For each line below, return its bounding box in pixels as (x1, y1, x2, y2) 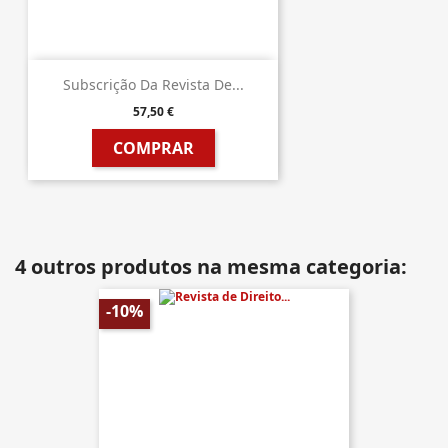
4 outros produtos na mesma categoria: (15, 253, 407, 280)
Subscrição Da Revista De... (62, 75, 244, 95)
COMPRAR (112, 137, 194, 160)
